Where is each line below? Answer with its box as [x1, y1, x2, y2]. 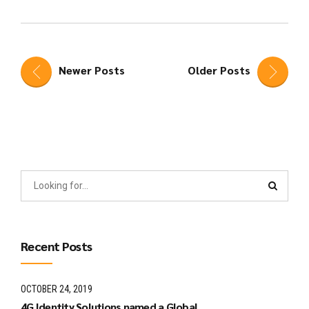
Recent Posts [21, 238, 92, 255]
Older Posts [188, 62, 250, 77]
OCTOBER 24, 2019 [21, 283, 92, 295]
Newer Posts [59, 62, 125, 77]
